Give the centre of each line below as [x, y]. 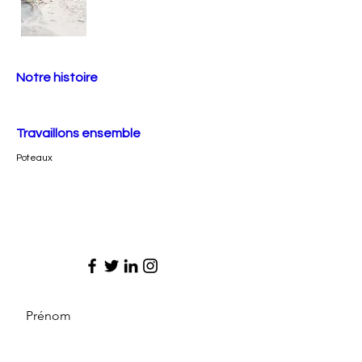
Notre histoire [57, 78]
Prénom [48, 316]
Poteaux [34, 158]
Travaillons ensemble [78, 133]
